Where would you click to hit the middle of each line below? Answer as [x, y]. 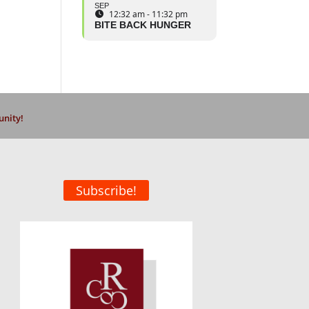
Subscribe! [107, 190]
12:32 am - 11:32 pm [149, 14]
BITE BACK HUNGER [143, 25]
